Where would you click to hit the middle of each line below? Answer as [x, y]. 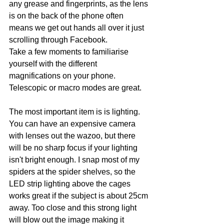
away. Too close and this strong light [74, 208]
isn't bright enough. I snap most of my [75, 160]
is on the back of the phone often [67, 16]
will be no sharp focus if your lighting [74, 148]
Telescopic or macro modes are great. [75, 88]
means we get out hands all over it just [77, 28]
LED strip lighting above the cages [71, 184]
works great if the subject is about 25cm [79, 196]
